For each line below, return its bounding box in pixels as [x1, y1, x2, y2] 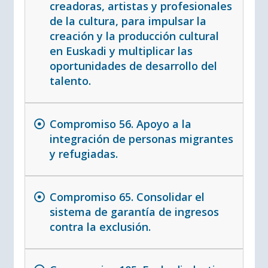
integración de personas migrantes [49, 132, 233, 147]
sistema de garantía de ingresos [49, 205, 219, 220]
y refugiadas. [49, 147, 118, 162]
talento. [49, 74, 91, 89]
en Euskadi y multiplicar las [49, 44, 193, 59]
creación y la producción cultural [49, 29, 219, 44]
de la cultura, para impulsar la [49, 14, 206, 29]
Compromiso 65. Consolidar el [49, 190, 205, 205]
